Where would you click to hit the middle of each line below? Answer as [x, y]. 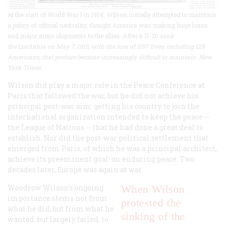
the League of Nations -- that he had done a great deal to [105, 127]
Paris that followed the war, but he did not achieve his [103, 95]
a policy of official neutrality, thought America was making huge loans [108, 25]
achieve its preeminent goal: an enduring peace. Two [101, 159]
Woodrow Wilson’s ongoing [55, 187]
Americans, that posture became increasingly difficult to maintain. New [110, 57]
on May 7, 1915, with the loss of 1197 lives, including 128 [125, 46]
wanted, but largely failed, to [58, 219]
